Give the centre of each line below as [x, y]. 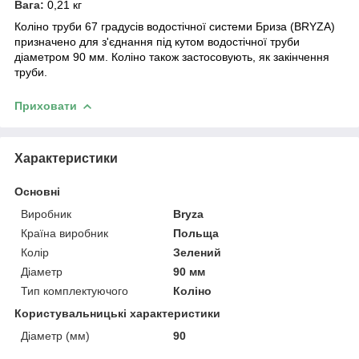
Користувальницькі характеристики [117, 313]
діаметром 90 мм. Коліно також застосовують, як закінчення [172, 56]
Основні [37, 191]
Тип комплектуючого [75, 290]
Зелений [198, 252]
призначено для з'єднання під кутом [111, 41]
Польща [196, 233]
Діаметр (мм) [55, 335]
